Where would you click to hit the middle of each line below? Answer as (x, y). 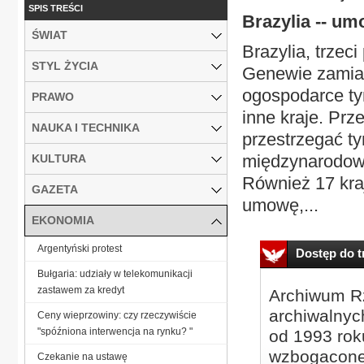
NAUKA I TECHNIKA (86, 127)
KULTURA (59, 158)
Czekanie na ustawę (82, 356)
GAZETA (55, 189)
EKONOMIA (63, 220)
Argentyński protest (80, 248)
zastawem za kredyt (81, 290)
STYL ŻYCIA (65, 65)
